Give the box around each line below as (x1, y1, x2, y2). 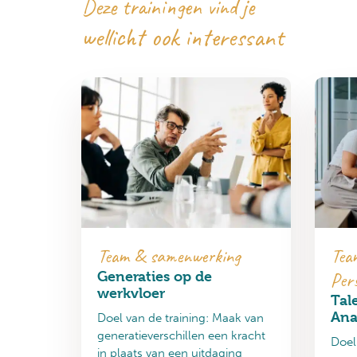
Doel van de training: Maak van (97, 311, 264, 326)
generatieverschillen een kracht (97, 328, 265, 343)
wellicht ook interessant (81, 20, 284, 53)
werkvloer (97, 284, 165, 302)
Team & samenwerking (97, 244, 241, 269)
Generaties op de (97, 268, 212, 285)
